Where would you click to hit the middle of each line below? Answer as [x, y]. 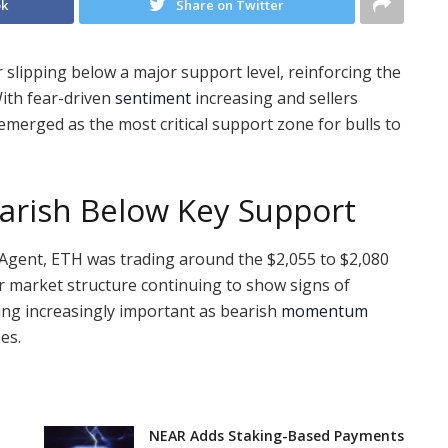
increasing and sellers [274, 97]
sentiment [153, 97]
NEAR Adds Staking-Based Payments [276, 436]
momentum [324, 311]
